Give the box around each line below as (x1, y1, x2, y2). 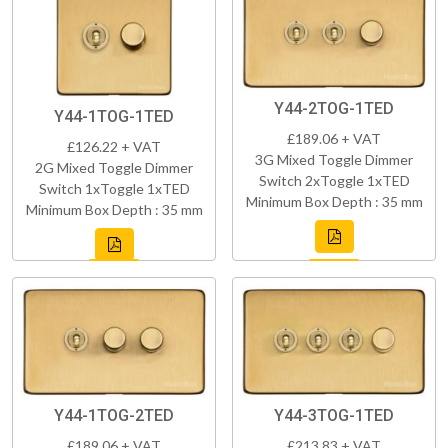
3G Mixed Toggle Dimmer (255, 151, 413, 169)
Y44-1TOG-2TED (54, 406, 174, 426)
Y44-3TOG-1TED (274, 406, 394, 426)
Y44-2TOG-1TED (274, 99, 394, 119)
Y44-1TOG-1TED (54, 106, 174, 126)
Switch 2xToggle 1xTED (258, 172, 410, 190)
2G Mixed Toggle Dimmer (35, 158, 193, 176)
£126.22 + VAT (67, 137, 161, 155)
